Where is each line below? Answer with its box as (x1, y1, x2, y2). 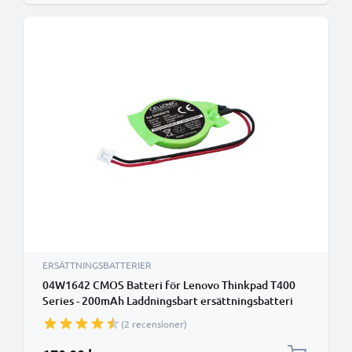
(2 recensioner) (121, 317, 187, 330)
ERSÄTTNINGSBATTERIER (42, 258, 152, 271)
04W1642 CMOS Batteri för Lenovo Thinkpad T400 (42, 277, 295, 292)
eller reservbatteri (42, 309, 136, 324)
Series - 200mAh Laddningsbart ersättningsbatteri (42, 293, 293, 308)
